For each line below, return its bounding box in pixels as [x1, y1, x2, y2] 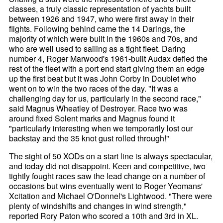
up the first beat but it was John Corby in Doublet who [9, 72, 197, 84]
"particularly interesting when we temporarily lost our [9, 122, 193, 134]
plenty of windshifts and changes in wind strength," [9, 200, 187, 212]
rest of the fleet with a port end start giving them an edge [9, 62, 205, 74]
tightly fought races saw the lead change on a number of [9, 170, 206, 182]
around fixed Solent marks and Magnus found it [9, 112, 175, 124]
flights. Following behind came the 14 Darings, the [9, 22, 186, 34]
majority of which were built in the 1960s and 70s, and [9, 32, 198, 44]
